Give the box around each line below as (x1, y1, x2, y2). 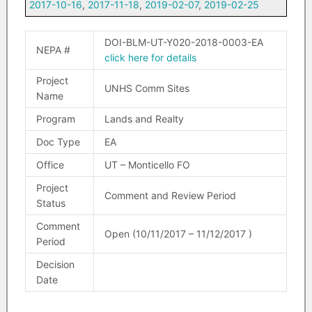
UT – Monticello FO (104, 159, 190, 171)
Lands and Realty (104, 113, 184, 125)
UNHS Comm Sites (104, 82, 189, 94)
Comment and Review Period (104, 189, 236, 201)
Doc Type (36, 136, 80, 148)
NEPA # (36, 44, 70, 56)
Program (36, 113, 75, 125)
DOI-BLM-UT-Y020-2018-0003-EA (104, 36, 263, 48)
